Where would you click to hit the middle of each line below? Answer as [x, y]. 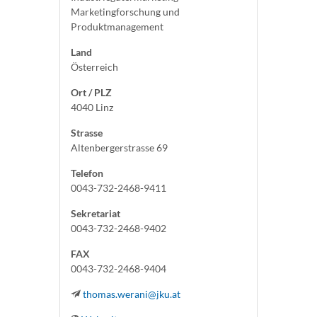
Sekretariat [96, 213]
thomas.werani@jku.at [132, 294]
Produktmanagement [117, 27]
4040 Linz [92, 107]
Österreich [94, 67]
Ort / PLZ [91, 92]
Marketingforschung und [125, 12]
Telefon [87, 173]
